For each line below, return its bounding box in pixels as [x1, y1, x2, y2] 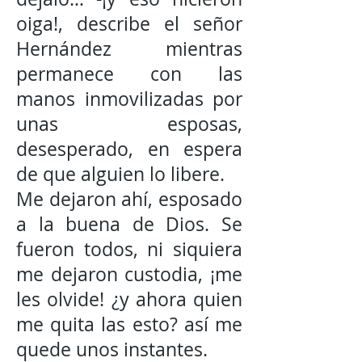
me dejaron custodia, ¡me [16, 262, 242, 287]
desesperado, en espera [16, 137, 242, 162]
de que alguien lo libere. [16, 162, 225, 187]
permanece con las [16, 61, 242, 86]
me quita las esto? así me [16, 312, 242, 337]
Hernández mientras [16, 36, 242, 61]
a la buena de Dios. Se [16, 212, 242, 237]
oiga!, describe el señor [16, 11, 242, 36]
